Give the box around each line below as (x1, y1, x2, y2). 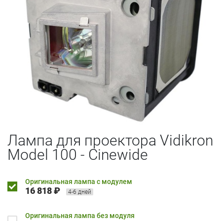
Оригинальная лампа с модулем (25, 177, 132, 185)
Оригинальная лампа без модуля (25, 211, 135, 220)
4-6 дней (68, 188, 91, 195)
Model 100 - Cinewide (7, 146, 148, 163)
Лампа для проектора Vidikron (7, 131, 213, 149)
